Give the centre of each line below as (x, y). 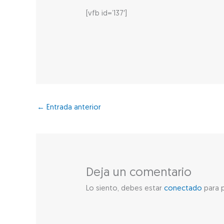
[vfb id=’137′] (107, 13)
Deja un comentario (139, 173)
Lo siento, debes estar (125, 189)
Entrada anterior (73, 108)
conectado (183, 189)
